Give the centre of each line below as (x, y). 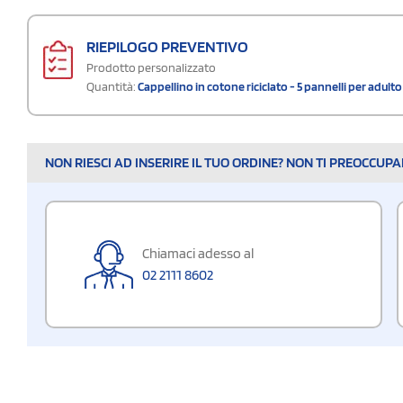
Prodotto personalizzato (151, 67)
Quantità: (111, 86)
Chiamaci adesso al (198, 253)
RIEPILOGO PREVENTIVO (167, 46)
